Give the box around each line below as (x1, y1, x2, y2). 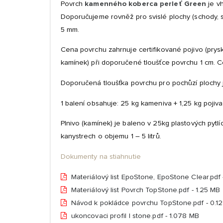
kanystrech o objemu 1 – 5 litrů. (60, 132, 161, 140)
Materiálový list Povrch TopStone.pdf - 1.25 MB (69, 186, 221, 194)
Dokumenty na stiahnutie (60, 152, 141, 160)
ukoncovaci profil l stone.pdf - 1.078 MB (69, 212, 199, 220)
